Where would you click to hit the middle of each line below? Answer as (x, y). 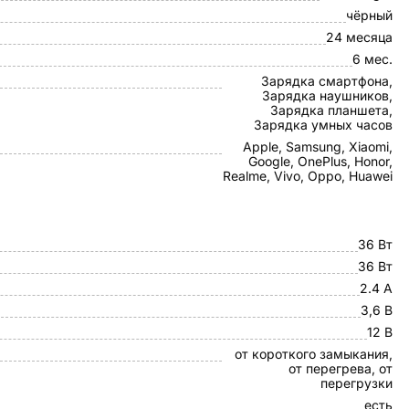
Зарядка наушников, (327, 95)
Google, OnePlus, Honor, (320, 161)
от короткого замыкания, (314, 354)
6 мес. (372, 59)
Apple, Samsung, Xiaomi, (318, 147)
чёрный (369, 15)
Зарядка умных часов (323, 125)
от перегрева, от (341, 368)
